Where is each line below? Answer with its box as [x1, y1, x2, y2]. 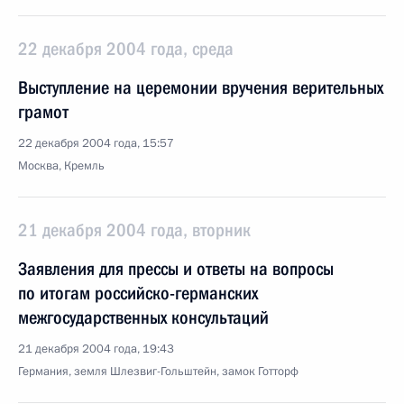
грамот [18, 101, 69, 123]
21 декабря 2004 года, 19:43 [18, 341, 174, 357]
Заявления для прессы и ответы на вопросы [18, 258, 334, 280]
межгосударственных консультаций [18, 307, 269, 328]
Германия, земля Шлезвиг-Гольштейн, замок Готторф [18, 363, 298, 380]
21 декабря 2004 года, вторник [18, 219, 251, 241]
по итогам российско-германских [18, 282, 258, 304]
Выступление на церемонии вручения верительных [18, 77, 383, 98]
